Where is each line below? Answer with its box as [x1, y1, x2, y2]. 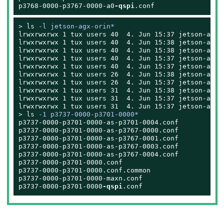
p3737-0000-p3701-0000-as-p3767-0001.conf [18, 134, 179, 142]
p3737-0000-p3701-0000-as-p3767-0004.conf [18, 150, 179, 158]
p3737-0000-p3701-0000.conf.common [18, 166, 151, 174]
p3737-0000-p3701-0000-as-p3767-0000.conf [18, 126, 179, 134]
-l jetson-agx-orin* [34, 22, 115, 30]
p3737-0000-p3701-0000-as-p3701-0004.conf [18, 118, 179, 126]
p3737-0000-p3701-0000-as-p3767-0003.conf [18, 142, 179, 150]
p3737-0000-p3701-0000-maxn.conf [18, 174, 143, 182]
